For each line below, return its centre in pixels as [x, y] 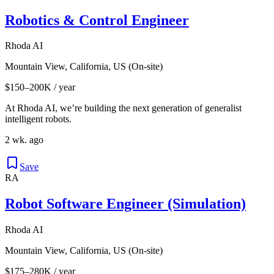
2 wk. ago [24, 140]
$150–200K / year [40, 87]
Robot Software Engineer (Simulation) [125, 204]
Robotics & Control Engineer [97, 20]
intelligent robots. [38, 119]
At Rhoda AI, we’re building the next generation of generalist [123, 108]
